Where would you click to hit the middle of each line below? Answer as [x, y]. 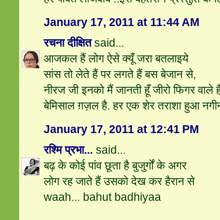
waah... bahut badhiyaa [103, 197]
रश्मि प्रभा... [69, 150]
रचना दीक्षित [68, 43]
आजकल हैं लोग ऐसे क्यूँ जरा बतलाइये [116, 59]
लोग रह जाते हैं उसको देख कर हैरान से [119, 181]
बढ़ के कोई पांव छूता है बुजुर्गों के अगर [115, 166]
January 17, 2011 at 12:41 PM [122, 129]
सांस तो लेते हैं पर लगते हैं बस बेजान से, [120, 74]
